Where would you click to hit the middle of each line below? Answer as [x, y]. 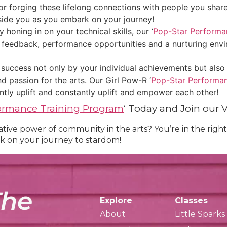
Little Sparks [200, 214]
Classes [192, 200]
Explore [116, 200]
